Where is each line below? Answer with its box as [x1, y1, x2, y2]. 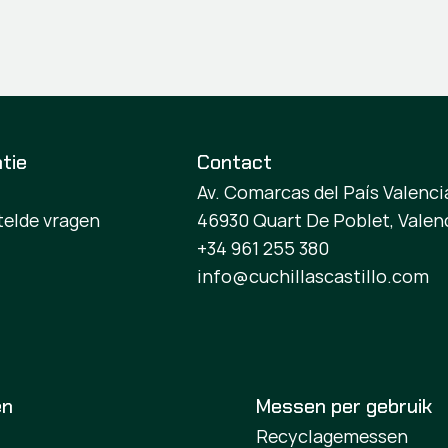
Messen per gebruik [256, 393, 433, 419]
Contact [197, 149, 273, 175]
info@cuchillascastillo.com [197, 264, 430, 288]
